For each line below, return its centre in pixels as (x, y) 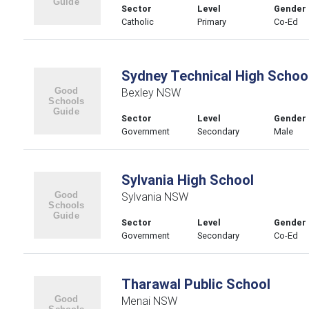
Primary (212, 22)
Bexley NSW (151, 92)
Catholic (137, 22)
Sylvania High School (187, 180)
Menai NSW (149, 301)
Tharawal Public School (196, 284)
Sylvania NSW (154, 197)
